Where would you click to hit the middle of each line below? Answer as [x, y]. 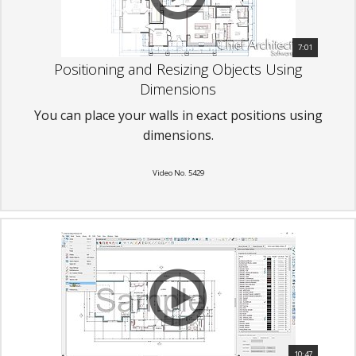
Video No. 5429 [178, 172]
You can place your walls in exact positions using [178, 115]
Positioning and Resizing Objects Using [178, 69]
